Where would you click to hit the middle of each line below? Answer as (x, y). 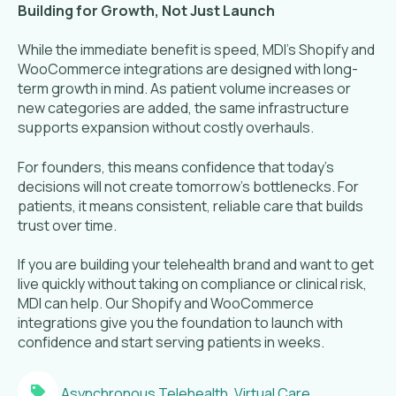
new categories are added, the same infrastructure (183, 108)
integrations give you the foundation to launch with (180, 323)
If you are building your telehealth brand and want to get (196, 265)
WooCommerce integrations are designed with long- (188, 69)
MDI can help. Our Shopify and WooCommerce (166, 304)
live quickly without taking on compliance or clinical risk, (192, 284)
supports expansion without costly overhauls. (166, 128)
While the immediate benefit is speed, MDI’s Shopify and (196, 50)
